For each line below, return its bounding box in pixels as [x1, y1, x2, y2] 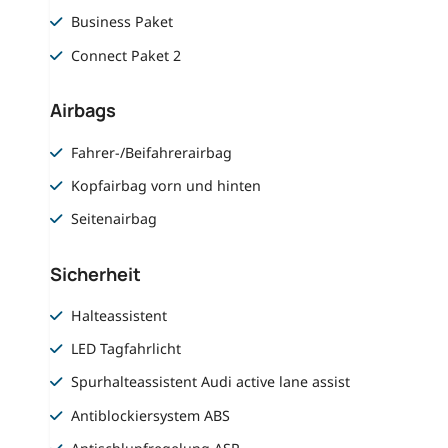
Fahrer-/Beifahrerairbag [71, 142, 233, 162]
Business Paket [71, 12, 174, 32]
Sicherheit [49, 261, 141, 286]
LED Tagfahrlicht [71, 339, 182, 359]
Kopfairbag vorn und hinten [71, 175, 262, 195]
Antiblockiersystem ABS [71, 405, 231, 425]
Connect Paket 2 [71, 45, 182, 65]
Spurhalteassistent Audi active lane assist [71, 372, 351, 392]
